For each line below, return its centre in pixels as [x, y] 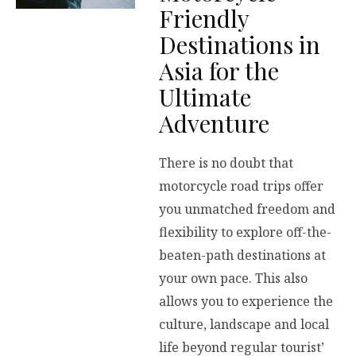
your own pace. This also [233, 278]
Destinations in [240, 45]
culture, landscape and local [244, 324]
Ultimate [205, 97]
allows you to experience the [246, 301]
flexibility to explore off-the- [245, 232]
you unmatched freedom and [247, 209]
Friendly [204, 19]
